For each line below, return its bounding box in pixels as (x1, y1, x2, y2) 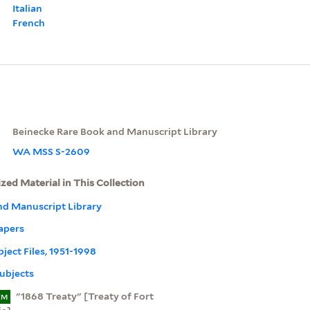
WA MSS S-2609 (12, 145, 90, 157)
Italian (12, 2, 42, 14)
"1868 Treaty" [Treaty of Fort (15, 290, 154, 302)
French (12, 17, 45, 28)
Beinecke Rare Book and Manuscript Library (12, 125, 217, 137)
